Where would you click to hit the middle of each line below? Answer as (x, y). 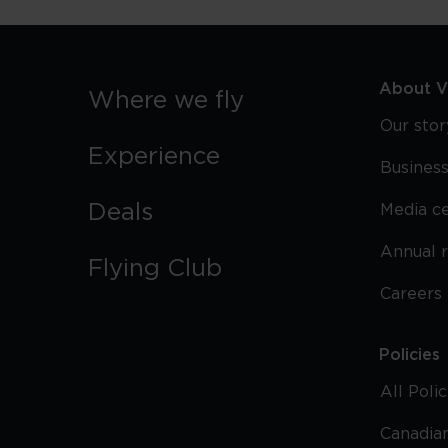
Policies (409, 355)
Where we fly (166, 101)
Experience (154, 157)
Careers (410, 294)
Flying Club (155, 269)
